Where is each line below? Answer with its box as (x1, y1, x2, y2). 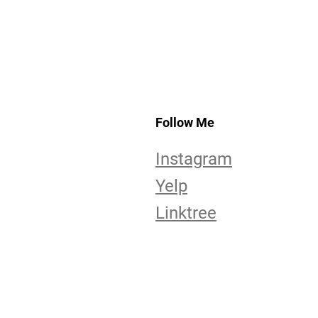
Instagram (155, 149, 232, 169)
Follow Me (155, 115, 214, 130)
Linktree (155, 203, 216, 223)
